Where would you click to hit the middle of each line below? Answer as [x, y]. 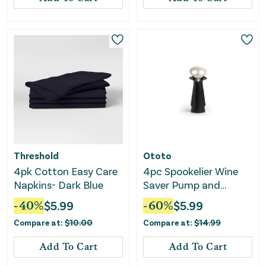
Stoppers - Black [182, 198]
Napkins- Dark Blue [58, 184]
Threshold [36, 155]
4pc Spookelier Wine [191, 171]
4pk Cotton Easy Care [66, 171]
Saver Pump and [182, 184]
